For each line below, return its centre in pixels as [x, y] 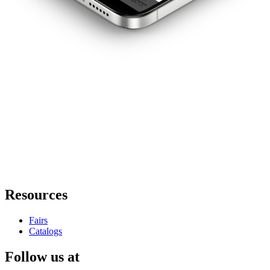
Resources [36, 195]
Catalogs [46, 231]
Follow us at [42, 257]
